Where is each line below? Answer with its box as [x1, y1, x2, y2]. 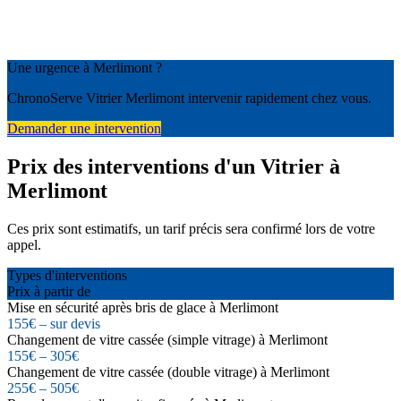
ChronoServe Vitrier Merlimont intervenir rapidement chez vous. [7, 90, 371, 107]
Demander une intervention [7, 121, 161, 137]
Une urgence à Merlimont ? [7, 60, 162, 76]
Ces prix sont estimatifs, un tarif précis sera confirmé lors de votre [7, 220, 375, 236]
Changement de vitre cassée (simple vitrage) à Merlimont [7, 331, 328, 347]
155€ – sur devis [7, 315, 100, 331]
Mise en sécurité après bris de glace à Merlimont [7, 299, 278, 315]
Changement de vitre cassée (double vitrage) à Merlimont [7, 363, 329, 380]
